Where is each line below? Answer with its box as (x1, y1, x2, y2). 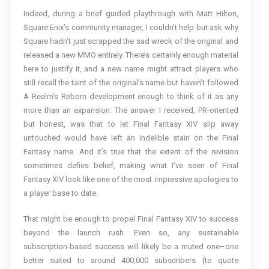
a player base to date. (23, 189, 98, 198)
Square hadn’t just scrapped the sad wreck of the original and (23, 37, 238, 46)
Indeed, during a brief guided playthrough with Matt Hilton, (23, 9, 238, 18)
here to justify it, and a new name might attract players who (23, 64, 238, 73)
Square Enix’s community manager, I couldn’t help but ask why (23, 23, 238, 32)
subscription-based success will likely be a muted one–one (23, 242, 238, 251)
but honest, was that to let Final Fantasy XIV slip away (23, 119, 238, 128)
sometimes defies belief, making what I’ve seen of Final (23, 161, 238, 170)
